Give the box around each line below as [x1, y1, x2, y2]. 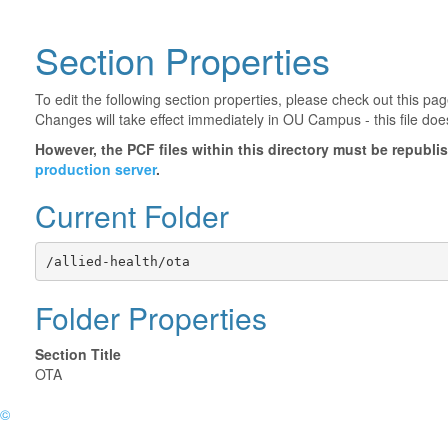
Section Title [35, 344, 121, 364]
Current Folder [35, 194, 229, 237]
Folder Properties [35, 296, 267, 339]
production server [35, 159, 156, 179]
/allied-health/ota [45, 253, 190, 269]
